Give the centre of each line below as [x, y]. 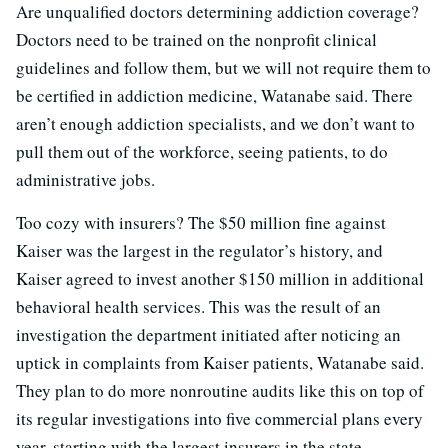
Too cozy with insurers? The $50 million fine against [201, 223]
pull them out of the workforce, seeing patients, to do [202, 152]
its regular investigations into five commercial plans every [219, 419]
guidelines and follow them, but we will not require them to [223, 68]
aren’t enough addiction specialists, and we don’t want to [215, 124]
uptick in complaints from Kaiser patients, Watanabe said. [220, 363]
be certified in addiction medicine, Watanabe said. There [214, 96]
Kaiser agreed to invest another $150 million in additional [220, 279]
